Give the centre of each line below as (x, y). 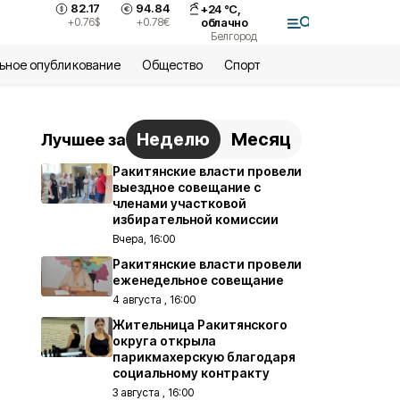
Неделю (173, 139)
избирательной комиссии (196, 219)
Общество (172, 65)
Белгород (234, 36)
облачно (225, 22)
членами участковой (179, 203)
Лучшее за (83, 139)
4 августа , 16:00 (154, 300)
